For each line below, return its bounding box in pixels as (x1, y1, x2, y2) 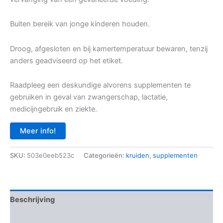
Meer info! (20, 126, 56, 135)
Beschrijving (10, 195, 55, 204)
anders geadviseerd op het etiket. (10, 56, 123, 65)
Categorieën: (84, 151, 126, 160)
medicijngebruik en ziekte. (10, 105, 97, 114)
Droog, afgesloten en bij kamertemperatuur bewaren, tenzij (10, 44, 208, 53)
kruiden (126, 151, 149, 160)
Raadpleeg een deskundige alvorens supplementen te (10, 81, 191, 90)
